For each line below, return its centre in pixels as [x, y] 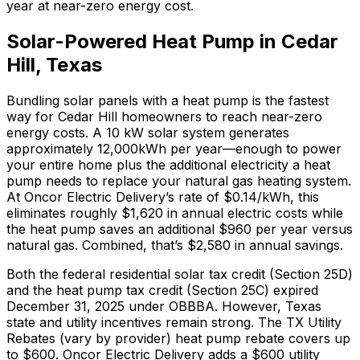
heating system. [302, 181]
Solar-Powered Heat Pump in [144, 42]
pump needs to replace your [96, 181]
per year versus [302, 229]
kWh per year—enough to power [240, 149]
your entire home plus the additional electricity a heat [168, 165]
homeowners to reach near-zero [220, 117]
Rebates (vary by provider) [89, 338]
